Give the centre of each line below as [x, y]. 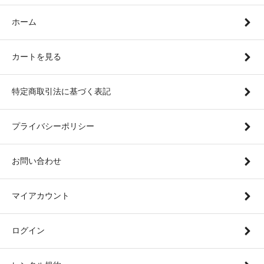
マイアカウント [41, 195]
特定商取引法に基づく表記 [61, 91]
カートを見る [37, 56]
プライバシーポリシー [53, 126]
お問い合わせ [37, 161]
